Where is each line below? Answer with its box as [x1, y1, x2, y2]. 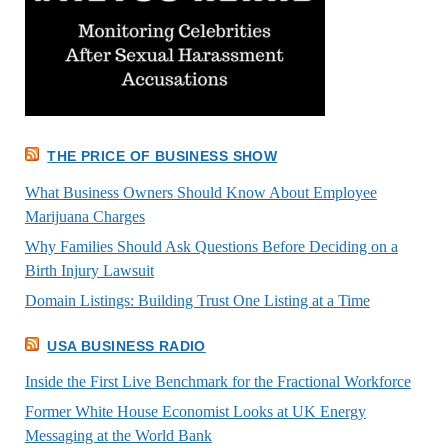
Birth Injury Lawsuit [24, 261, 154, 279]
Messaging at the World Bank [24, 427, 212, 445]
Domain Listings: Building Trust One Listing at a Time [24, 291, 370, 309]
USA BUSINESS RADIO [47, 337, 206, 354]
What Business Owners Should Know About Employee [24, 183, 377, 201]
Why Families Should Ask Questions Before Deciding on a [24, 237, 398, 255]
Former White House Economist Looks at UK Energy [24, 403, 366, 421]
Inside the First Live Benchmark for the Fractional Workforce [24, 373, 411, 391]
